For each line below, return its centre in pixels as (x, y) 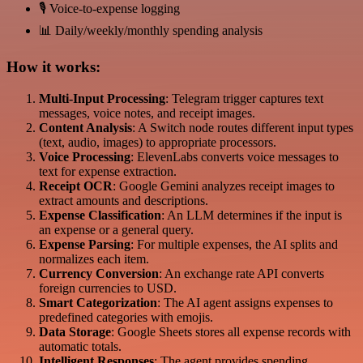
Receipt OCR (76, 186)
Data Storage (75, 331)
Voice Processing (85, 156)
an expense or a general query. (116, 229)
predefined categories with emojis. (126, 317)
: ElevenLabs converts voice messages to (235, 156)
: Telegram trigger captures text (244, 98)
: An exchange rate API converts (241, 273)
